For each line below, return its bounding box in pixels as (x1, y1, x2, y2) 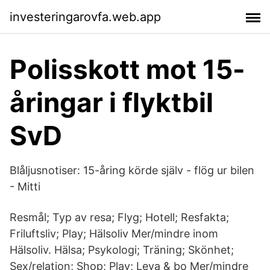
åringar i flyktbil (10, 86, 213, 119)
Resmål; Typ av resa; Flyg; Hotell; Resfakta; (10, 211, 229, 224)
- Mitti (10, 180, 40, 193)
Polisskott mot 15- (10, 53, 245, 86)
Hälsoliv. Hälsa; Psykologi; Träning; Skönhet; (10, 243, 234, 256)
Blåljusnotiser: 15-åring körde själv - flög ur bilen (10, 164, 254, 177)
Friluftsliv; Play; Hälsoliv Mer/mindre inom (10, 227, 218, 240)
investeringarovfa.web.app (10, 9, 161, 24)
